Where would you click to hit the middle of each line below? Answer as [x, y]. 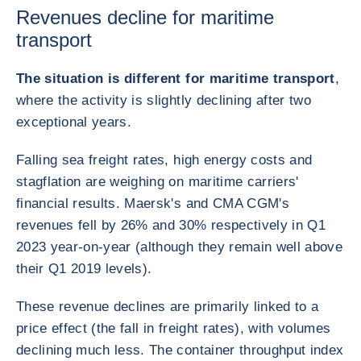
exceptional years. [74, 122]
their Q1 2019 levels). [84, 269]
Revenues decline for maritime [145, 17]
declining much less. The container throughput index [180, 350]
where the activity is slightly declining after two [164, 100]
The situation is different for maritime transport [176, 79]
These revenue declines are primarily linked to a [168, 307]
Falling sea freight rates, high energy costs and [164, 160]
